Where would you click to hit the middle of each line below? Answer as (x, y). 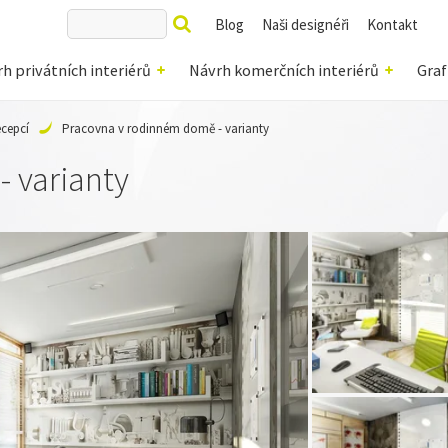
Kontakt (392, 24)
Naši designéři (305, 24)
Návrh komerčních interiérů (284, 70)
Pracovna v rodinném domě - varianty (165, 128)
